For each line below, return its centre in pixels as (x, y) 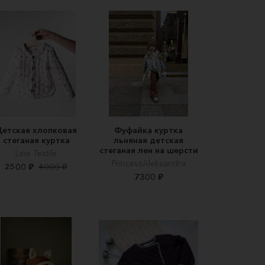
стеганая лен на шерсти (148, 150)
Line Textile (36, 153)
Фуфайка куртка (148, 130)
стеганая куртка (36, 140)
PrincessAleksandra (148, 163)
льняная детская (148, 140)
